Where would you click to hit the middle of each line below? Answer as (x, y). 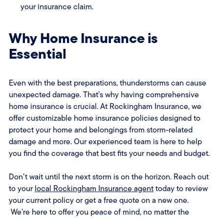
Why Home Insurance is (83, 38)
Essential (37, 54)
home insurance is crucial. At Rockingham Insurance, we (105, 107)
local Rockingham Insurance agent (94, 189)
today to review (180, 189)
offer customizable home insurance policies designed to (104, 118)
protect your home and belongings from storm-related (100, 130)
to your (22, 189)
